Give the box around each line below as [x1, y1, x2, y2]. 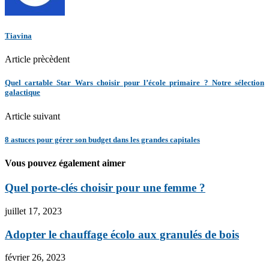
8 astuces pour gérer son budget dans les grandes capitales [5, 134, 200, 144]
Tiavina [5, 31, 32, 41]
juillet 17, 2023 [5, 205, 62, 216]
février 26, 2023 [5, 252, 65, 263]
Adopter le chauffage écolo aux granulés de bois [5, 228, 239, 241]
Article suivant [5, 110, 60, 121]
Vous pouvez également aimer [5, 157, 125, 168]
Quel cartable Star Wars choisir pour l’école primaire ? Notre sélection [5, 78, 264, 88]
